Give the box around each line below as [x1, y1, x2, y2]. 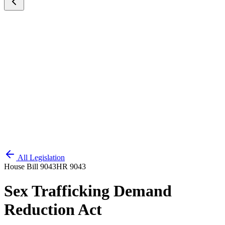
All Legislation [18, 153, 65, 162]
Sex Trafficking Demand [4, 182, 172, 200]
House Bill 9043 [4, 162, 56, 171]
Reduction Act [4, 200, 102, 219]
